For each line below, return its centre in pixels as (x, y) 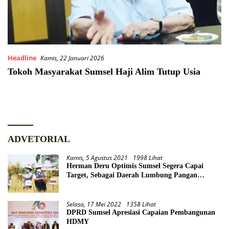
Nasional (80, 184)
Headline (22, 58)
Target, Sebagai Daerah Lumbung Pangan (132, 175)
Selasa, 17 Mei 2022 (94, 204)
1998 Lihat (148, 157)
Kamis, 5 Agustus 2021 (97, 157)
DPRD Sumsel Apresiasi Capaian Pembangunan (141, 212)
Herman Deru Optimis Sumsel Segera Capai (135, 166)
